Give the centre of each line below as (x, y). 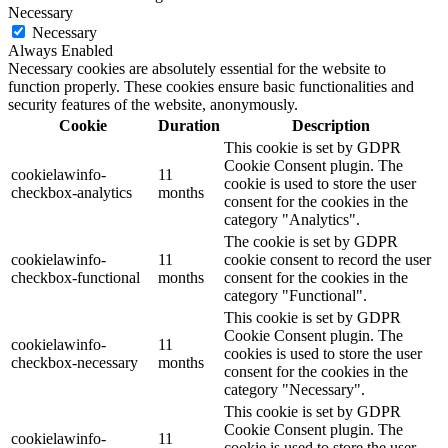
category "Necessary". (294, 390)
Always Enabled (60, 51)
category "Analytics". (292, 220)
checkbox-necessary (74, 363)
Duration (189, 126)
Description (330, 126)
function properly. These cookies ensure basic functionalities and (211, 87)
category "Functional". (295, 296)
